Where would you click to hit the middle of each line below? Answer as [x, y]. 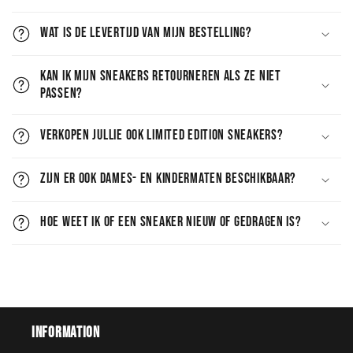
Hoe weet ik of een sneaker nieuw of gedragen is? [171, 221]
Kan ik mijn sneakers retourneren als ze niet [161, 76]
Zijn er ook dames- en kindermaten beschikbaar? [169, 178]
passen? [62, 93]
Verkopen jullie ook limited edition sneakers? [162, 135]
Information [66, 333]
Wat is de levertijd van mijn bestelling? [146, 32]
